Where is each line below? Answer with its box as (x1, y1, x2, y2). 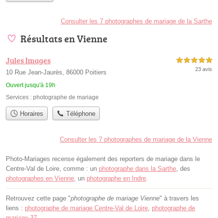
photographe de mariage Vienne (71, 194, 160, 202)
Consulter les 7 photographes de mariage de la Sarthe (61, 17, 212, 25)
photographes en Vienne (6, 174, 74, 182)
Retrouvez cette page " (6, 194, 71, 202)
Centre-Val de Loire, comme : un (6, 164, 99, 172)
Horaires (18, 109, 43, 117)
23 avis (195, 66, 212, 72)
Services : (6, 93, 33, 101)
